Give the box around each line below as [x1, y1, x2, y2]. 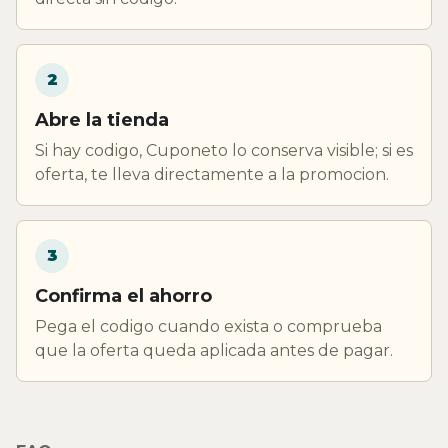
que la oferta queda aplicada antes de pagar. [35, 340, 393, 360]
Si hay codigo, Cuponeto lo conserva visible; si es [35, 140, 413, 160]
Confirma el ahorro [35, 284, 212, 307]
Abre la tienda [35, 108, 169, 131]
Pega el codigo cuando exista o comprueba [35, 316, 382, 336]
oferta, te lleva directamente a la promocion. [35, 164, 389, 184]
